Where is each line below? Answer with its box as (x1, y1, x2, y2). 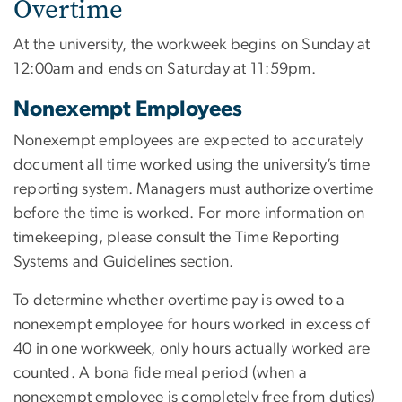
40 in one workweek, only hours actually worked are (13, 340, 371, 357)
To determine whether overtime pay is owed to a (13, 292, 345, 309)
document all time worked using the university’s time (13, 156, 370, 173)
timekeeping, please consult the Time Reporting (13, 229, 340, 246)
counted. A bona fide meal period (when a (13, 364, 307, 381)
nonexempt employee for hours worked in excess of (13, 316, 370, 333)
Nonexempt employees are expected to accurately (13, 132, 363, 149)
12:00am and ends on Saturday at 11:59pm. (13, 60, 316, 77)
